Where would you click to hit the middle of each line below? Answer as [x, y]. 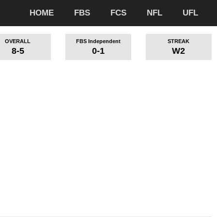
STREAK [179, 41]
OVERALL [18, 41]
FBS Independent [98, 41]
